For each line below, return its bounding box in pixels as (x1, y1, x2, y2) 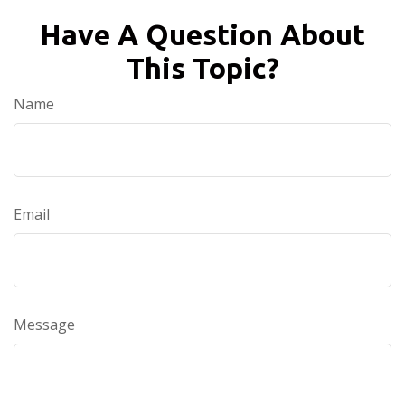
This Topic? (126, 52, 279, 85)
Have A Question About (40, 18, 365, 52)
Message (14, 315, 75, 335)
